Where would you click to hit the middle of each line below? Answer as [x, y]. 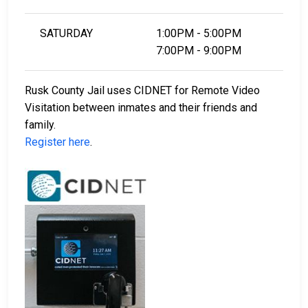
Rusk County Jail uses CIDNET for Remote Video [142, 91]
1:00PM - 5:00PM [199, 34]
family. [43, 125]
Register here [57, 142]
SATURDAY [67, 34]
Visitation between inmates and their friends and [141, 108]
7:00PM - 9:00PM [199, 51]
